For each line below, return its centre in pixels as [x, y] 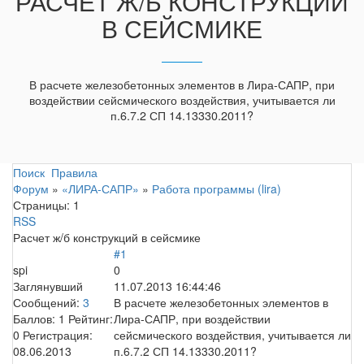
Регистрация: [58, 334]
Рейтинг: [91, 318]
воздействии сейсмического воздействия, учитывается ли [182, 100]
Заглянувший [48, 286]
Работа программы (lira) [217, 188]
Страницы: [41, 204]
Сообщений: [48, 302]
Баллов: [36, 318]
